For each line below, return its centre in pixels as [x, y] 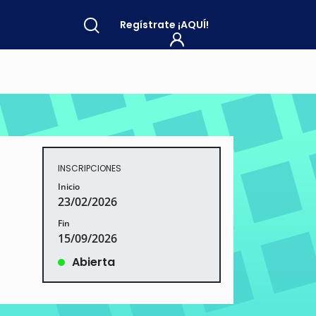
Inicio [68, 186]
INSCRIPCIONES [89, 168]
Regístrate [149, 24]
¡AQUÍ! [193, 24]
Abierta [93, 262]
